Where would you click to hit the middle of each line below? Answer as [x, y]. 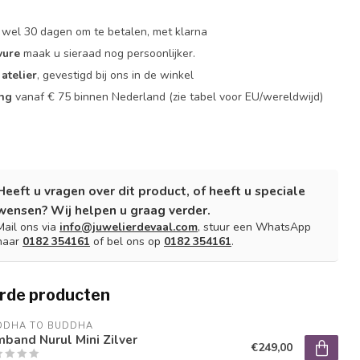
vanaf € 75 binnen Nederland [91, 97]
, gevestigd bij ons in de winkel [116, 75]
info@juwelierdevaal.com [129, 227]
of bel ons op [127, 241]
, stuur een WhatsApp [254, 227]
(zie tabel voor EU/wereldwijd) [246, 97]
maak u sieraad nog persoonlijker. [108, 53]
